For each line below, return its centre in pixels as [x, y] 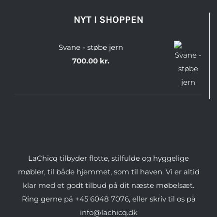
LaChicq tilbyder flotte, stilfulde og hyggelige [108, 158]
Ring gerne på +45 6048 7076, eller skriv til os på [108, 199]
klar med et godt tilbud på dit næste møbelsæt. [108, 186]
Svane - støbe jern [91, 47]
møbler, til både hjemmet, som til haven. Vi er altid [108, 172]
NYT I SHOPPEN [108, 20]
